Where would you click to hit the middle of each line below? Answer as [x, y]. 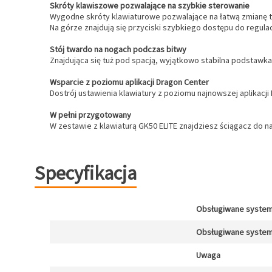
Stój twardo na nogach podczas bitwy [118, 49]
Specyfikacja [86, 173]
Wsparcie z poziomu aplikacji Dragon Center [129, 82]
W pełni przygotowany [90, 115]
